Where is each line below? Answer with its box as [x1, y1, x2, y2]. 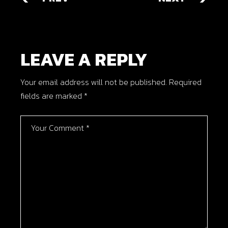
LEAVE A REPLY [20, 46, 148, 73]
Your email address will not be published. [20, 76, 167, 88]
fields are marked [20, 90, 84, 102]
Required [169, 76, 202, 88]
